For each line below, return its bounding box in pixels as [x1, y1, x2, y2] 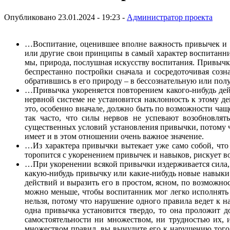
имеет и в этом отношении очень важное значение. [25, 131, 204, 141]
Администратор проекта [127, 12, 213, 22]
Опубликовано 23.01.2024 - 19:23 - [4, 12, 127, 22]
